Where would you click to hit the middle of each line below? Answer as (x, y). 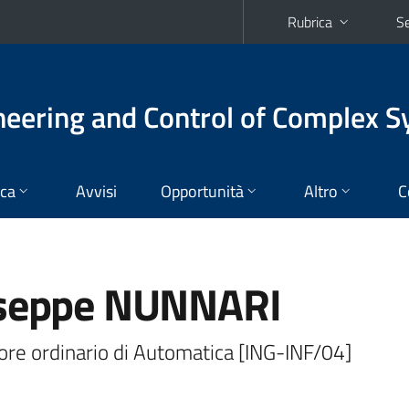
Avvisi (96, 191)
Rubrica (310, 22)
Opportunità (202, 191)
